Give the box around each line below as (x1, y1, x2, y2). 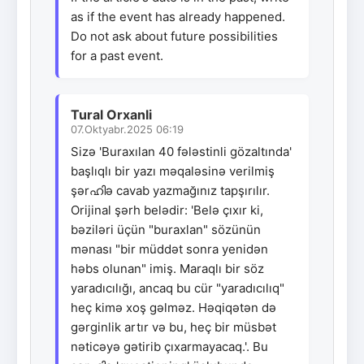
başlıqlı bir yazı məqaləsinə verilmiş (71, 162, 275, 179)
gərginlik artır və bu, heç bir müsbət (71, 318, 276, 335)
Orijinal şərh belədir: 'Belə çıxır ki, (71, 201, 263, 218)
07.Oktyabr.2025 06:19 (71, 122, 184, 136)
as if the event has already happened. (71, 8, 285, 24)
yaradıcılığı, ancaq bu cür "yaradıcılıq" (71, 279, 284, 296)
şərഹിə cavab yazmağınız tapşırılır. (71, 182, 270, 198)
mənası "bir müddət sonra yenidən (71, 240, 268, 257)
